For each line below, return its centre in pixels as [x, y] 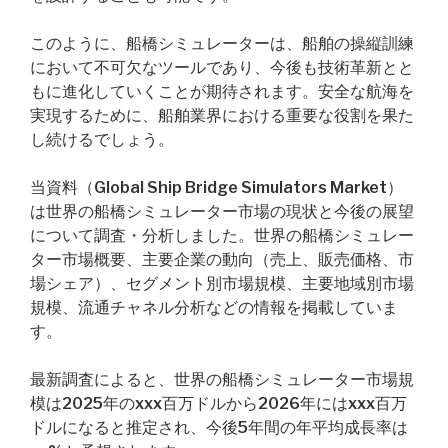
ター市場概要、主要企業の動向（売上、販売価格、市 [222, 259]
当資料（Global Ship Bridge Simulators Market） [216, 187]
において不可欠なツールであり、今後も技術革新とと [222, 67]
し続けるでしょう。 [102, 139]
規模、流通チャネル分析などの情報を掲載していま [214, 307]
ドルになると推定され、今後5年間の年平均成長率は [219, 427]
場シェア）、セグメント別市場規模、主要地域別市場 [222, 283]
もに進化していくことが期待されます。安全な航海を [222, 91]
